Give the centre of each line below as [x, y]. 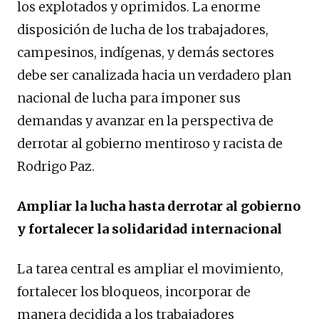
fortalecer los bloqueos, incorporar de [134, 292]
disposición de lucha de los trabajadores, [143, 30]
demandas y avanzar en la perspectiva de [145, 121]
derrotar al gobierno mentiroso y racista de [150, 144]
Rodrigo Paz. [56, 167]
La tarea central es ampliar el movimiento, [150, 269]
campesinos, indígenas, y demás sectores [146, 53]
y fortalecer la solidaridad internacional [150, 229]
